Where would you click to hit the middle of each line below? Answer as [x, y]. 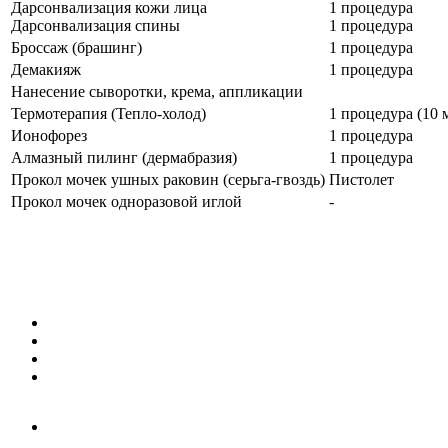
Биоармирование [106, 322]
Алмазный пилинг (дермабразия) [124, 157]
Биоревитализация [111, 340]
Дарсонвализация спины [95, 25]
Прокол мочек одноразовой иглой [126, 201]
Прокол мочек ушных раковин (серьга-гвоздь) [168, 179]
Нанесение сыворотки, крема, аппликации [157, 91]
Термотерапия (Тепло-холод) [108, 113]
